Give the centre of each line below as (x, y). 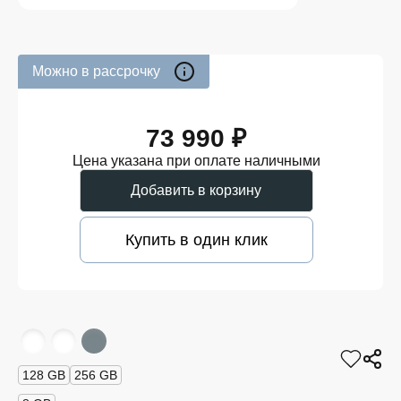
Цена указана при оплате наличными (196, 161)
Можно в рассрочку (96, 71)
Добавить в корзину (196, 190)
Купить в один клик (196, 240)
